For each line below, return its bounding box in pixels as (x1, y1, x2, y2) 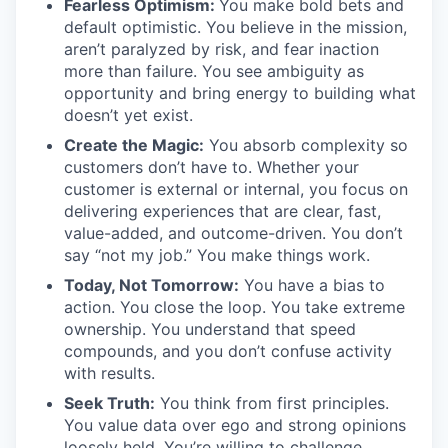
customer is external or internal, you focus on (64, 179, 408, 200)
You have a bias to (239, 275, 385, 296)
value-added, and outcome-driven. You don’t (64, 223, 403, 244)
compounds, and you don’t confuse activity (64, 341, 392, 362)
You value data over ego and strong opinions (64, 415, 406, 436)
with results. (64, 363, 155, 384)
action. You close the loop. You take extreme (64, 297, 405, 318)
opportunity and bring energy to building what (64, 83, 416, 104)
